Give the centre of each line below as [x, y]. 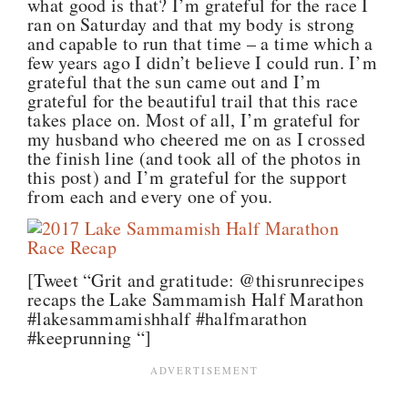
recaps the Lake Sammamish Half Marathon [196, 299]
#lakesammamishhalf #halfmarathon [168, 318]
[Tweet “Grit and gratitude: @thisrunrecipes [196, 280]
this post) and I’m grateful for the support [187, 177]
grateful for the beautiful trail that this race [193, 100]
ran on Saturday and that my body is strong [191, 24]
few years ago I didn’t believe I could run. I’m [203, 62]
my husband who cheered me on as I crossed [197, 138]
